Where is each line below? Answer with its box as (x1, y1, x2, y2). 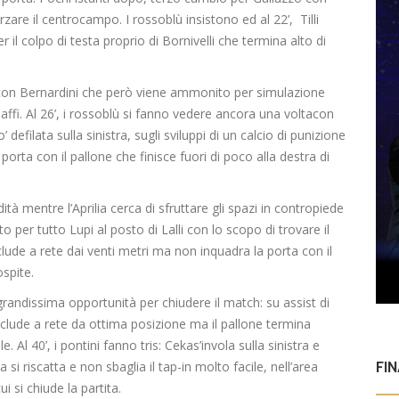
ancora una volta (212, 105, 313, 123)
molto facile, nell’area (191, 358, 318, 376)
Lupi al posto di (66, 221, 161, 239)
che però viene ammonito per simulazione (78, 84, 325, 102)
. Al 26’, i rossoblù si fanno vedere (20, 105, 212, 123)
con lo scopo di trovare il (183, 221, 330, 239)
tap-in (159, 358, 191, 376)
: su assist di (260, 294, 330, 312)
